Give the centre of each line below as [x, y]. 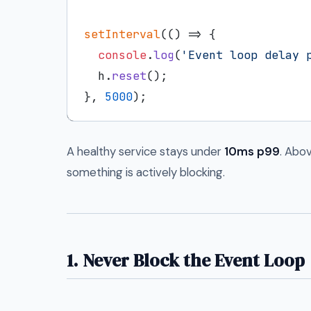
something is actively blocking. [146, 172]
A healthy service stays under [145, 151]
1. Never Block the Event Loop [186, 260]
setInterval [122, 34]
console [122, 54]
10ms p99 [252, 151]
